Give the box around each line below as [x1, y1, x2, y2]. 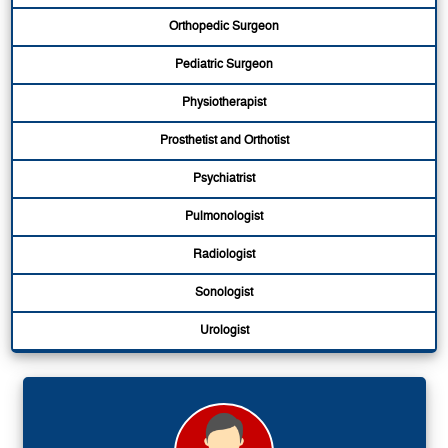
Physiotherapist [182, 96, 266, 109]
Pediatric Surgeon [175, 58, 273, 71]
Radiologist [193, 248, 255, 261]
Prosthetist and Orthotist [159, 134, 289, 147]
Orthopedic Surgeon [169, 20, 279, 33]
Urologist [199, 324, 249, 337]
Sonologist [195, 286, 253, 299]
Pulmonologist [185, 210, 263, 223]
